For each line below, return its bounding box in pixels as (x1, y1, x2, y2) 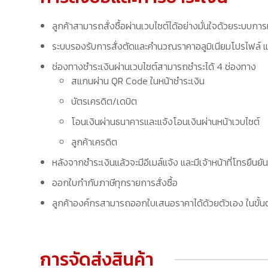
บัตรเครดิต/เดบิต (71, 93, 138, 108)
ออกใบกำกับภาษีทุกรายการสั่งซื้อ (52, 175, 178, 190)
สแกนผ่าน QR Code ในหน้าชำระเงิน (71, 73, 205, 88)
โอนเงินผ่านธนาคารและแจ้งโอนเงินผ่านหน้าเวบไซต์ (71, 114, 260, 129)
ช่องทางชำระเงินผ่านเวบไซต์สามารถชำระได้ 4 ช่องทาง (52, 59, 257, 74)
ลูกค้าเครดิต (71, 134, 118, 149)
